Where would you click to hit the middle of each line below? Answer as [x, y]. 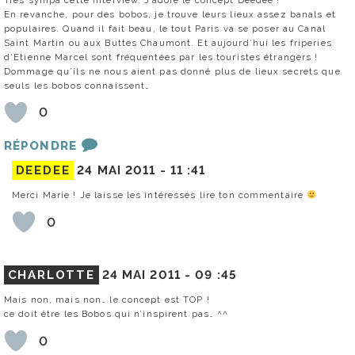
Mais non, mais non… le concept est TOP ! [107, 300]
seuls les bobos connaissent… [77, 85]
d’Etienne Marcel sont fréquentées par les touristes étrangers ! [161, 57]
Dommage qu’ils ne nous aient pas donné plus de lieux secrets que [172, 71]
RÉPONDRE [40, 145]
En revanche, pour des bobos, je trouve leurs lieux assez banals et [170, 14]
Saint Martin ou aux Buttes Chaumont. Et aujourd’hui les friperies [168, 42]
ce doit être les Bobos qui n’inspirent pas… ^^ [116, 314]
